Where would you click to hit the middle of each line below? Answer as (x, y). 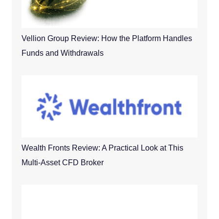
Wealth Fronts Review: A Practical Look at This (102, 148)
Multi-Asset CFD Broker (62, 163)
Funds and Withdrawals (65, 53)
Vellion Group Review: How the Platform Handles (107, 38)
